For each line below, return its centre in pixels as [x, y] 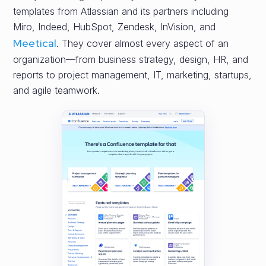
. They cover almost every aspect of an [143, 43]
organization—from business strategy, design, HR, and [131, 59]
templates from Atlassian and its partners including [121, 11]
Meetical [35, 43]
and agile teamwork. [57, 90]
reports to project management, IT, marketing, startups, [133, 75]
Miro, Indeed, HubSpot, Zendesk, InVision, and [115, 27]
